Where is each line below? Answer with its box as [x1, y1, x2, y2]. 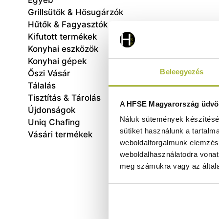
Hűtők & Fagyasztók [28, 20, 108, 30]
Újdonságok [28, 105, 75, 115]
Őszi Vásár [28, 68, 70, 79]
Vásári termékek [28, 130, 92, 140]
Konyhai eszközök [28, 44, 98, 54]
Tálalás [28, 81, 56, 91]
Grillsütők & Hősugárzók [28, 7, 123, 18]
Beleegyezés [160, 67, 204, 76]
